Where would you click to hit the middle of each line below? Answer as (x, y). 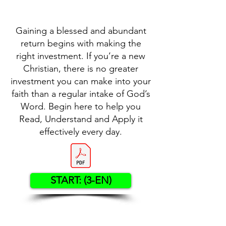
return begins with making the (81, 43)
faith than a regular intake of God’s (81, 94)
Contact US (80, 215)
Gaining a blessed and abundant (81, 31)
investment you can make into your (81, 81)
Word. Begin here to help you (81, 106)
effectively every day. (81, 132)
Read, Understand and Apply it (81, 119)
